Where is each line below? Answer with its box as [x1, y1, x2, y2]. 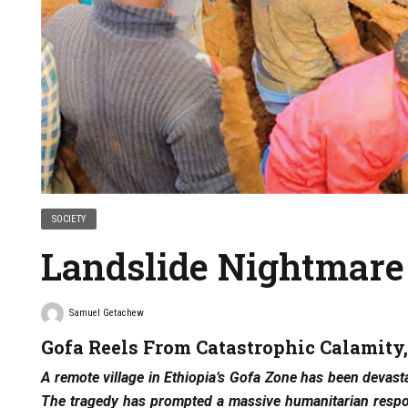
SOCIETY [52, 212, 87, 225]
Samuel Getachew [68, 306, 144, 319]
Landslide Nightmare [41, 241, 404, 291]
